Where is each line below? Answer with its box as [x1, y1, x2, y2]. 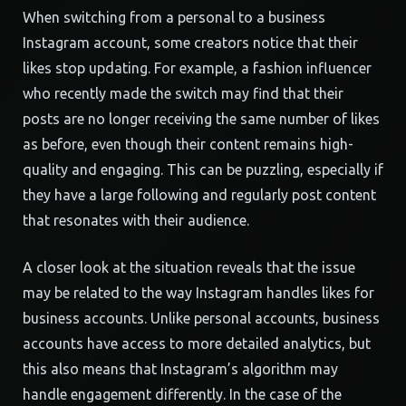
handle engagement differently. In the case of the [23, 386, 342, 402]
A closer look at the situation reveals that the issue [23, 259, 355, 275]
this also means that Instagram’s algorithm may [23, 361, 338, 377]
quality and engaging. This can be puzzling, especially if [23, 161, 383, 178]
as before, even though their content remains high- [23, 136, 353, 152]
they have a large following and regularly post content [23, 187, 376, 203]
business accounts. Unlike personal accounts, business [23, 310, 380, 326]
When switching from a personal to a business [23, 9, 325, 25]
